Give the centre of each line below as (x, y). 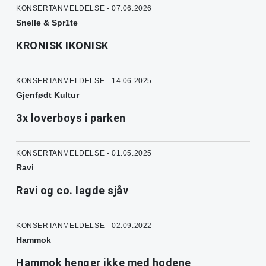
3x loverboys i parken (71, 118)
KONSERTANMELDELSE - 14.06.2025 (84, 81)
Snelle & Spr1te (47, 23)
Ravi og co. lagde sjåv (72, 191)
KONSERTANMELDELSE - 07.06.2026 (84, 9)
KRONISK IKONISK (62, 46)
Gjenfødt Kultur (47, 95)
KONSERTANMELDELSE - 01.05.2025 (84, 153)
